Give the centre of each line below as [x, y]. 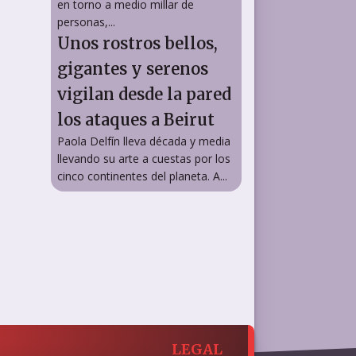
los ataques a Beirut [136, 119]
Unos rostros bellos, [137, 43]
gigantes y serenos [133, 68]
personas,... [86, 21]
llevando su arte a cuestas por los [144, 158]
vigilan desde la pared [144, 94]
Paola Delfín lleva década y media [144, 141]
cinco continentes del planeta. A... [142, 176]
